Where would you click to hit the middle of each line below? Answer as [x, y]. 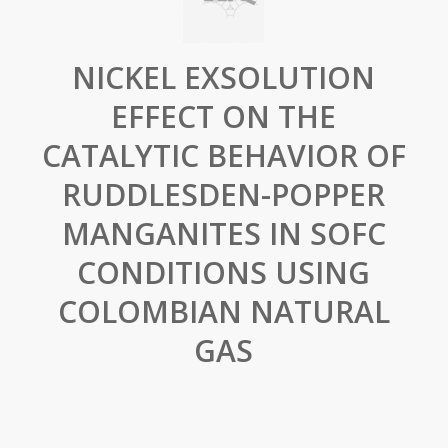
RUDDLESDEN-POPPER [224, 194]
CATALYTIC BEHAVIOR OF [223, 155]
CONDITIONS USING [224, 272]
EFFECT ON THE [224, 116]
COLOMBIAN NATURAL [223, 311]
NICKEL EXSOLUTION [224, 77]
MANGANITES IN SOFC [223, 233]
